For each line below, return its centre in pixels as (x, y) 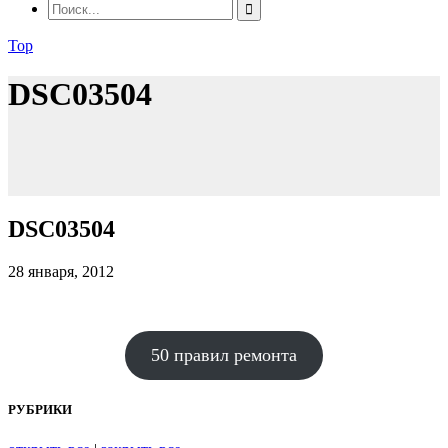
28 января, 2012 (61, 272)
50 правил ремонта (224, 355)
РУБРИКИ (40, 410)
